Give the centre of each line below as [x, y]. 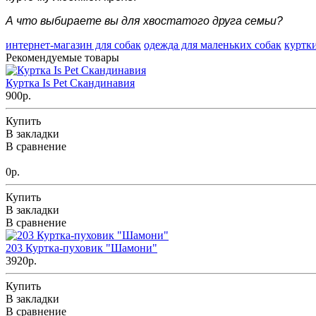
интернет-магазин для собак [73, 45]
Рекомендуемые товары [62, 57]
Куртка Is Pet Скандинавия [70, 83]
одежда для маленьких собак [213, 45]
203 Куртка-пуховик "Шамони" [81, 248]
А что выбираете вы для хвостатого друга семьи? [144, 21]
